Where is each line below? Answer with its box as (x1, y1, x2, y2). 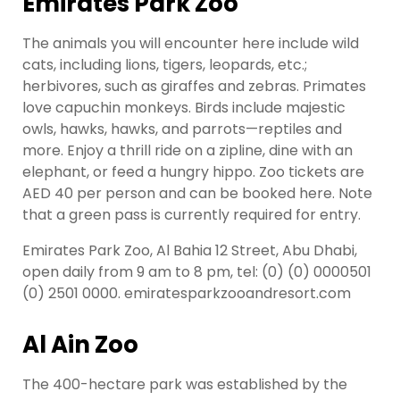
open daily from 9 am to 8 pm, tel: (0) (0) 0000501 (22, 262, 371, 283)
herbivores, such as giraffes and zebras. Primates (22, 76, 366, 97)
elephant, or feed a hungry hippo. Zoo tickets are (22, 162, 364, 183)
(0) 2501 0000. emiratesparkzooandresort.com (22, 283, 351, 304)
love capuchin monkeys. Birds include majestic (22, 97, 346, 119)
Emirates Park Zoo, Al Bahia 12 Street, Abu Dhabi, (22, 240, 357, 262)
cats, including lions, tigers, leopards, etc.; (22, 54, 307, 76)
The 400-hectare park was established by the (22, 374, 347, 396)
